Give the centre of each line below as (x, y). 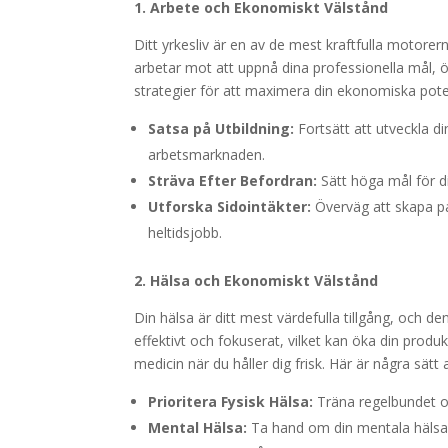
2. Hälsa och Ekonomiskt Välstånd (256, 280)
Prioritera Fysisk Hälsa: (231, 401)
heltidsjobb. (185, 232)
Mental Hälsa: (198, 427)
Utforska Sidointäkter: (230, 206)
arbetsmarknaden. (207, 154)
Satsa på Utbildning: (221, 128)
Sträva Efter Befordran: (233, 180)
